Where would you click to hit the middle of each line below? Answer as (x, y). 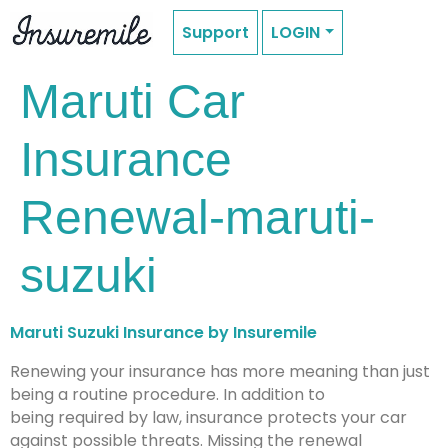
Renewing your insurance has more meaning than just (220, 371)
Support (215, 32)
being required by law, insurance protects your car (208, 417)
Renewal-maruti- (197, 217)
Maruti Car (132, 101)
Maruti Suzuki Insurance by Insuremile (163, 332)
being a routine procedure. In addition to (167, 394)
